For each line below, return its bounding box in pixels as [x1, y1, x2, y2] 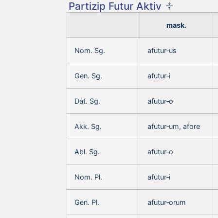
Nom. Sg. [74, 46, 105, 54]
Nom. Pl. [74, 172, 102, 181]
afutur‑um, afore [147, 122, 200, 130]
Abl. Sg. [74, 147, 100, 156]
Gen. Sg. [74, 71, 102, 80]
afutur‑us [147, 46, 177, 54]
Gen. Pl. [74, 198, 99, 206]
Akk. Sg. [74, 122, 102, 130]
